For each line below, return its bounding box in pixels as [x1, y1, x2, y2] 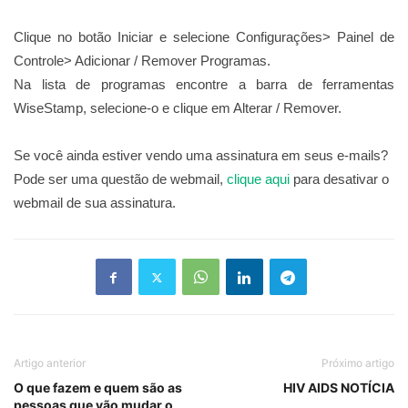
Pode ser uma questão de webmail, [14, 171, 227, 188]
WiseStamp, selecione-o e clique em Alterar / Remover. [14, 100, 342, 117]
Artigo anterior [14, 356, 86, 371]
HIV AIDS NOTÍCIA [283, 380, 394, 396]
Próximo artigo [321, 356, 394, 371]
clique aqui [227, 171, 290, 188]
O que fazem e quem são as [14, 380, 182, 396]
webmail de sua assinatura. [14, 195, 176, 211]
